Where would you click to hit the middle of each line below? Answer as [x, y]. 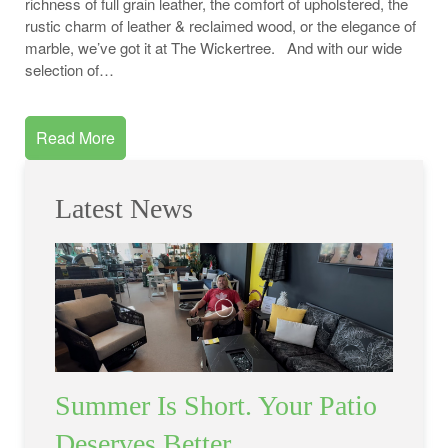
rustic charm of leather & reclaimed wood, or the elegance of [220, 25]
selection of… [69, 69]
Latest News [124, 208]
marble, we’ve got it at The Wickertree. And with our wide [213, 47]
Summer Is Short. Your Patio [216, 406]
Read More [75, 137]
